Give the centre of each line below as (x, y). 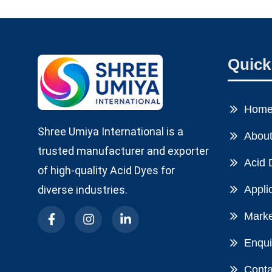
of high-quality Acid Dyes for (106, 170)
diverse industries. (83, 189)
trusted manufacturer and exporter (123, 151)
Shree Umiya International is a (110, 131)
